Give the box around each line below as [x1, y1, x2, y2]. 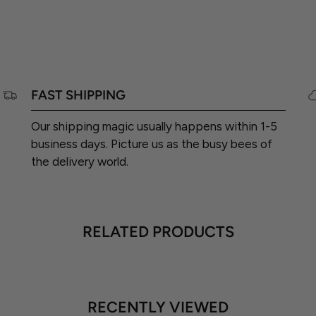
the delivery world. [30, 154, 128, 169]
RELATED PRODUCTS [82, 221, 234, 241]
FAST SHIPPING [30, 87, 126, 104]
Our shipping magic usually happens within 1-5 [30, 119, 277, 134]
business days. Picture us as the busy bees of [30, 137, 272, 152]
